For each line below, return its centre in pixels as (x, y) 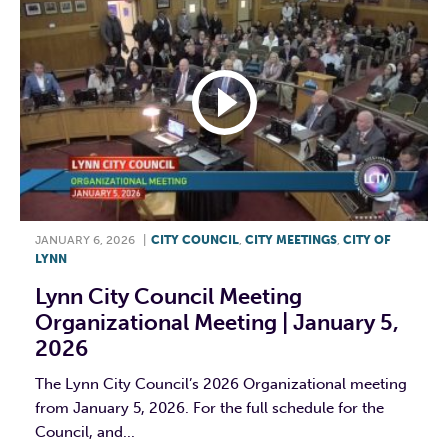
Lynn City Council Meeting (168, 297)
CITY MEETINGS (291, 240)
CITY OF (367, 240)
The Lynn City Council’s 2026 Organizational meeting (221, 384)
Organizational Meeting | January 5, (217, 323)
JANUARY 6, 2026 (85, 240)
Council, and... (85, 432)
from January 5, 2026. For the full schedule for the (209, 408)
